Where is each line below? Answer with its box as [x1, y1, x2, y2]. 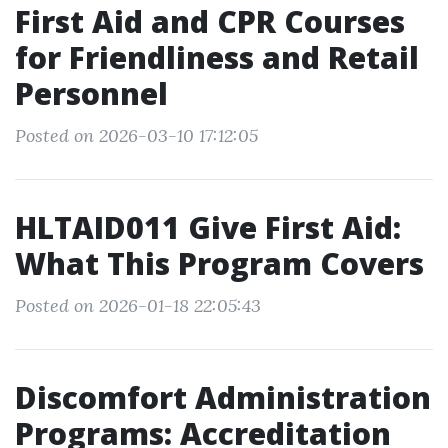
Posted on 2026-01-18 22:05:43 [15, 294, 261, 317]
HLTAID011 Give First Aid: [15, 207, 401, 248]
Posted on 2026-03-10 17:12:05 [15, 124, 258, 147]
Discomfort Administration [15, 377, 431, 418]
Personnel [15, 73, 168, 114]
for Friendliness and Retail [15, 37, 419, 78]
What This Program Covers [15, 243, 424, 284]
